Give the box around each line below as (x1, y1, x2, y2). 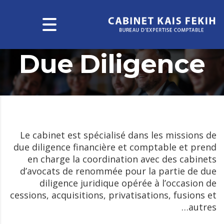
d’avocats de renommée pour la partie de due (20, 164, 216, 177)
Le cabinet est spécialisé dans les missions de (20, 128, 216, 141)
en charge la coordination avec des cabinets (27, 152, 216, 165)
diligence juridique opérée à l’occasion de (39, 176, 216, 189)
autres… (188, 200, 216, 213)
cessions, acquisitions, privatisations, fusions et (10, 188, 216, 201)
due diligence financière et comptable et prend (13, 140, 216, 153)
